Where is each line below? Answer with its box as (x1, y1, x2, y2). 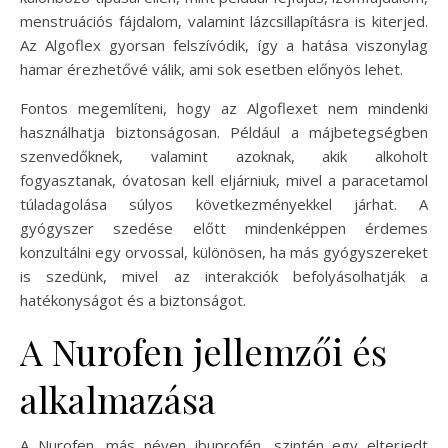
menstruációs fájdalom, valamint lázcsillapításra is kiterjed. (20, 10, 428, 31)
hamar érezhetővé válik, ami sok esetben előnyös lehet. (20, 58, 403, 79)
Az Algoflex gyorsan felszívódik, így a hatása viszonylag (20, 34, 428, 55)
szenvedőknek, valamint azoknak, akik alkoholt (20, 145, 428, 166)
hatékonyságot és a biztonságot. (20, 289, 246, 310)
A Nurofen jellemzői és (20, 326, 387, 375)
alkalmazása (20, 374, 216, 423)
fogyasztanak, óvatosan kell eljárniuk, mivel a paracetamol (20, 169, 428, 190)
